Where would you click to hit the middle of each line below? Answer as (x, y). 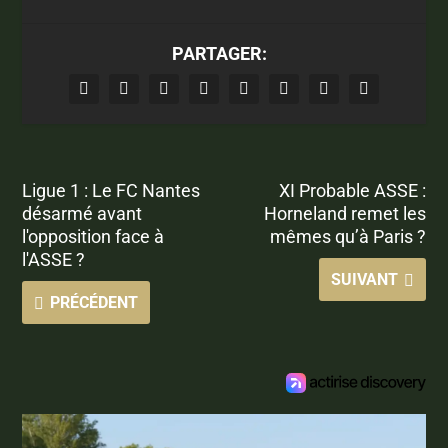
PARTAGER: (219, 53)
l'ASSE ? (54, 259)
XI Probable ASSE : (352, 190)
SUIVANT (364, 279)
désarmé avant (82, 213)
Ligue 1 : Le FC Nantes (111, 190)
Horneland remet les (344, 213)
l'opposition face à (93, 236)
